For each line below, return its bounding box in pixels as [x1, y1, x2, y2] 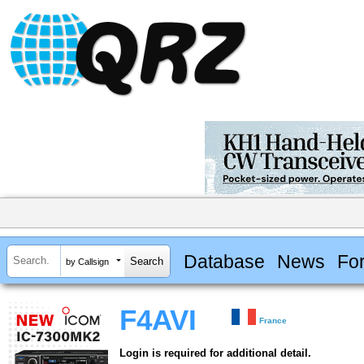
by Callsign [66, 256, 109, 266]
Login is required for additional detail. [119, 347, 311, 360]
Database [183, 250, 265, 272]
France [259, 316, 288, 326]
